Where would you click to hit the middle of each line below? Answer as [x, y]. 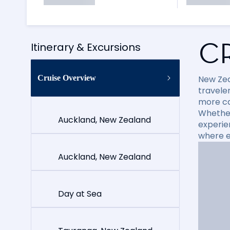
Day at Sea [80, 194]
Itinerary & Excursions [86, 47]
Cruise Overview [67, 78]
